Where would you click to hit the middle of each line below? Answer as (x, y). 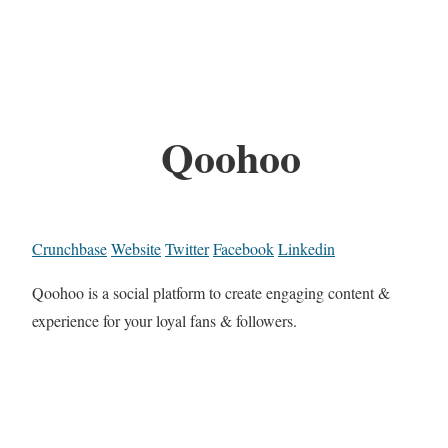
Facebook (243, 249)
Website (136, 249)
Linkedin (306, 249)
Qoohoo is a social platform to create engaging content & (211, 293)
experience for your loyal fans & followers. (164, 321)
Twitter (187, 249)
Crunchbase (69, 249)
